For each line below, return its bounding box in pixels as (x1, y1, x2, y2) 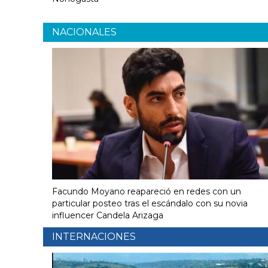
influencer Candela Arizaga (52, 210, 163, 221)
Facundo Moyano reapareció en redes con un (52, 186, 241, 197)
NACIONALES (52, 26, 117, 38)
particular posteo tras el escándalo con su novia (52, 198, 248, 209)
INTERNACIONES (52, 231, 136, 243)
